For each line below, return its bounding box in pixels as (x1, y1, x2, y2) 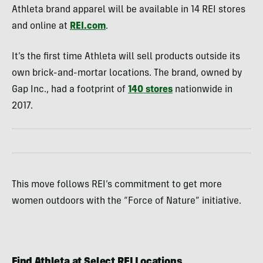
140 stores (128, 85, 173, 95)
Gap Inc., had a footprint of (12, 85, 128, 95)
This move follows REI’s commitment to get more (12, 180, 222, 190)
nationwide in (173, 85, 232, 95)
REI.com (70, 21, 106, 31)
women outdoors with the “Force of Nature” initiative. (12, 196, 241, 206)
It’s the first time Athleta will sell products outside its (12, 52, 240, 62)
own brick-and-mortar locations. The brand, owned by (12, 68, 242, 78)
